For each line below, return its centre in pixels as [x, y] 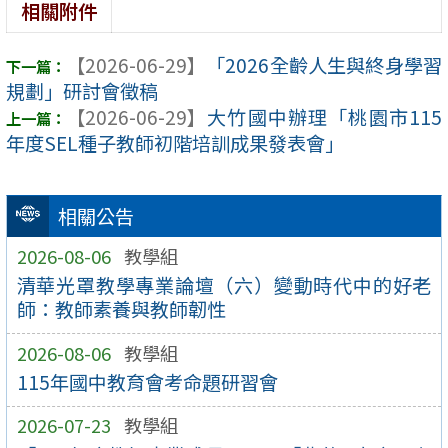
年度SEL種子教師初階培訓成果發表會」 [175, 143]
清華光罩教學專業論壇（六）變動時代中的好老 [224, 285]
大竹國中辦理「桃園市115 [324, 117]
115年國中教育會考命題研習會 [147, 382]
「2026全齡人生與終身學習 [324, 65]
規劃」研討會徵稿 [82, 91]
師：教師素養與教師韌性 [121, 309]
